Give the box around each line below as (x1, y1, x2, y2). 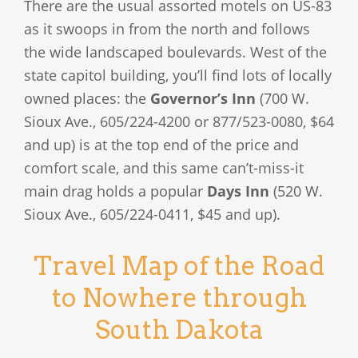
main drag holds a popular (24, 181, 207, 201)
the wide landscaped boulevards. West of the (24, 42, 327, 62)
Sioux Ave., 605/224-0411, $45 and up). (24, 205, 280, 225)
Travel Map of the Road (34, 249, 324, 281)
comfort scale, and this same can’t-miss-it (24, 158, 304, 178)
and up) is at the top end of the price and (24, 135, 299, 155)
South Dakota (94, 313, 264, 345)
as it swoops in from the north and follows (24, 19, 310, 39)
